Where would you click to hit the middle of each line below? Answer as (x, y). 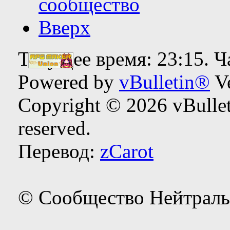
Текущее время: (88, 59)
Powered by (69, 82)
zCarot (127, 151)
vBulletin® (165, 82)
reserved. (54, 128)
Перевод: (59, 151)
